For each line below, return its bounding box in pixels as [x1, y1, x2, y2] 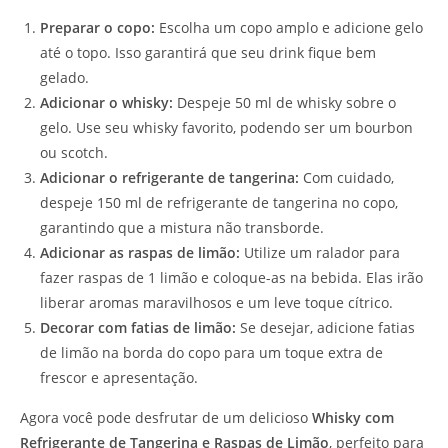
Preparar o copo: [40, 18, 155, 38]
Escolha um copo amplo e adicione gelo [155, 18, 423, 38]
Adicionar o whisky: [40, 93, 173, 113]
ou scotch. [40, 143, 108, 163]
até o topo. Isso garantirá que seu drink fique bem [40, 43, 376, 63]
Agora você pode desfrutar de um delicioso [20, 408, 312, 428]
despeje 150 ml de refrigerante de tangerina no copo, [40, 193, 398, 213]
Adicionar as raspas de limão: [40, 243, 240, 263]
